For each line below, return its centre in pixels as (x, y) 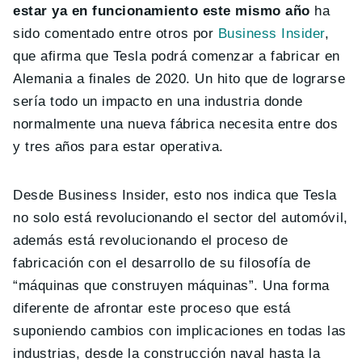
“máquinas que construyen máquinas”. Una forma (171, 285)
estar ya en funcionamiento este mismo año (162, 11)
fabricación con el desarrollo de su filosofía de (162, 263)
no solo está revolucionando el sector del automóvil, (181, 217)
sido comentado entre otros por (114, 33)
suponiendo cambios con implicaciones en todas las (180, 330)
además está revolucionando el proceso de (151, 240)
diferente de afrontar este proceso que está (152, 308)
